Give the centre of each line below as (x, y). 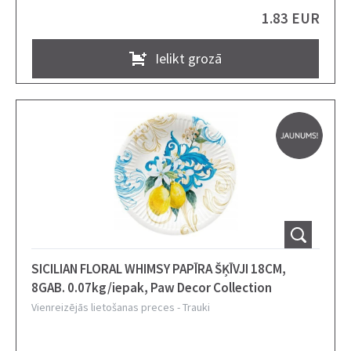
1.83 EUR (291, 18)
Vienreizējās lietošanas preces (103, 307)
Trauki (196, 307)
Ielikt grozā (188, 58)
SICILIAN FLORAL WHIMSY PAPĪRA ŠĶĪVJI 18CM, (159, 269)
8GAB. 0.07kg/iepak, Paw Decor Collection (170, 288)
